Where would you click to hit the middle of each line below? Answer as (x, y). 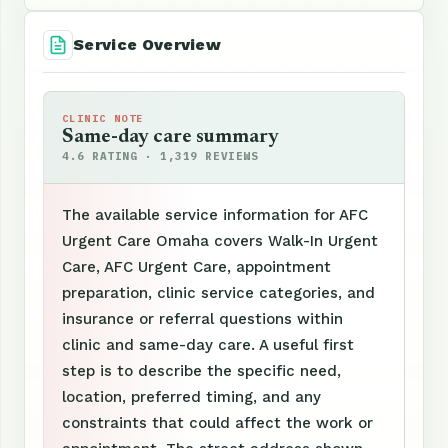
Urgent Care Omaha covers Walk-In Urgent (220, 240)
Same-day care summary (170, 136)
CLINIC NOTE (103, 118)
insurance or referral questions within (202, 318)
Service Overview (147, 44)
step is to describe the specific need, (201, 370)
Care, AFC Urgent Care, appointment (196, 266)
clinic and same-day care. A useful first (208, 344)
